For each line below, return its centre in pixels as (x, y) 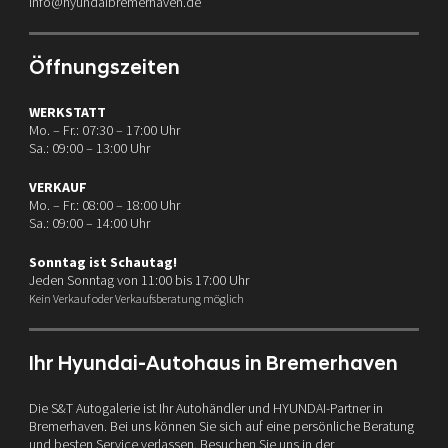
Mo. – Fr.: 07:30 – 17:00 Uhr (104, 129)
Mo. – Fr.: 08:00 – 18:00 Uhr (104, 204)
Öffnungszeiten (104, 68)
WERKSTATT (67, 111)
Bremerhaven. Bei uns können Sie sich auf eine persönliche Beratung (221, 425)
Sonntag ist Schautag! (102, 261)
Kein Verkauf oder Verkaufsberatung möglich (136, 298)
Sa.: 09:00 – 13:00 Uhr (89, 147)
